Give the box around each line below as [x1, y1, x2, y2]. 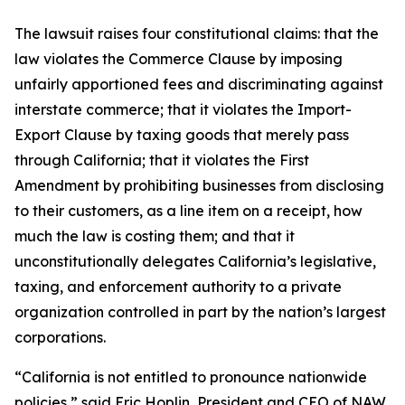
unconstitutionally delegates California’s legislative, [14, 252, 376, 270]
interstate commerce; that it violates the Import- [14, 100, 352, 118]
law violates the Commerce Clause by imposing [14, 50, 343, 68]
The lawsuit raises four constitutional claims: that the [14, 24, 379, 42]
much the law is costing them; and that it [14, 227, 295, 245]
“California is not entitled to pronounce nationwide [14, 368, 367, 386]
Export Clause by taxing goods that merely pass [14, 126, 349, 144]
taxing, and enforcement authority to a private [14, 278, 342, 296]
